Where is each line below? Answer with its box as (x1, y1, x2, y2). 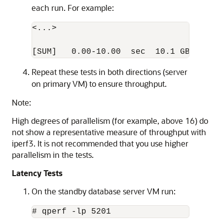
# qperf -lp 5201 (32, 207, 111, 216)
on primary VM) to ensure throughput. (32, 78, 167, 89)
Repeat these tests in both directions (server (32, 67, 187, 77)
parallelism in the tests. (12, 149, 94, 160)
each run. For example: (32, 2, 114, 13)
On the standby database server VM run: (32, 186, 176, 196)
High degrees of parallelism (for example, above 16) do (12, 115, 208, 126)
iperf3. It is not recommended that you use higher (12, 138, 188, 148)
